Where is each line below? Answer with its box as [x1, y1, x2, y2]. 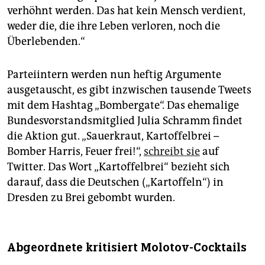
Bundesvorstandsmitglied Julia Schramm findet [7, 114, 243, 128]
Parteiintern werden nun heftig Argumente [7, 68, 221, 82]
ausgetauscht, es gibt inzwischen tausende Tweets [7, 83, 251, 97]
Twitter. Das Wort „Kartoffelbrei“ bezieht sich [7, 160, 230, 174]
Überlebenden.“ [7, 35, 85, 49]
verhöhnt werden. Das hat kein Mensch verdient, [7, 4, 245, 18]
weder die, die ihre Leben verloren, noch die [7, 20, 220, 33]
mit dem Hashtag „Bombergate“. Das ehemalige [7, 99, 239, 112]
